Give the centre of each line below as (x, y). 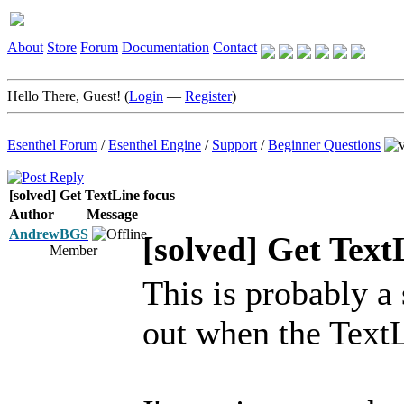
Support (234, 145)
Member (73, 250)
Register (208, 96)
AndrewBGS (49, 234)
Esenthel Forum (52, 145)
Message (112, 214)
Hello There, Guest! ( (68, 96)
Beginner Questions (324, 145)
